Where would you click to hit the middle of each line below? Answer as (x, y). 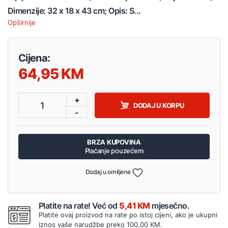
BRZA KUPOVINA (114, 142)
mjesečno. (170, 205)
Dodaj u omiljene (108, 172)
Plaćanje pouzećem (114, 151)
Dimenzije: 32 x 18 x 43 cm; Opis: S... (74, 11)
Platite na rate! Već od (79, 205)
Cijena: (34, 58)
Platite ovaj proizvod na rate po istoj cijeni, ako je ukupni (128, 215)
